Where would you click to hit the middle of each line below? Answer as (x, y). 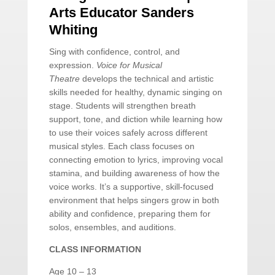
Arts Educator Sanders (121, 13)
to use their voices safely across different (128, 133)
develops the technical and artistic (146, 79)
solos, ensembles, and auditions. (112, 227)
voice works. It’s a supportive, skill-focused (131, 187)
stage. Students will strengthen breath (122, 106)
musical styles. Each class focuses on (122, 146)
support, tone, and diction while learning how (135, 119)
